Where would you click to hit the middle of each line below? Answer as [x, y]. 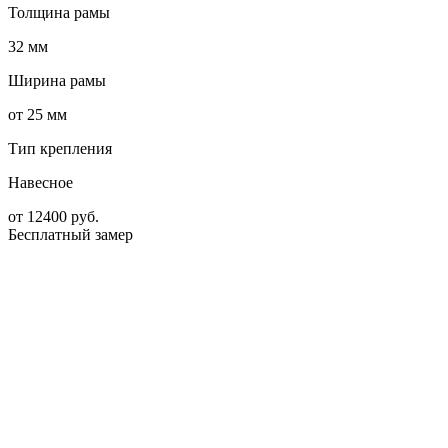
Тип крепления [60, 149]
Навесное [40, 183]
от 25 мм [37, 115]
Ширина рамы [57, 81]
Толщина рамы [59, 13]
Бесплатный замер [70, 235]
